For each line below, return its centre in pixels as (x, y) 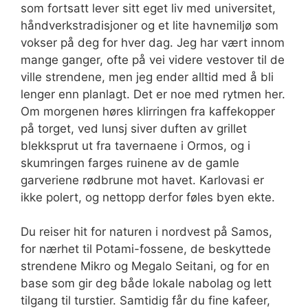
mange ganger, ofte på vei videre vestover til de (153, 59)
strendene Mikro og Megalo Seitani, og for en (145, 266)
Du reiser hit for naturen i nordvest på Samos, (146, 232)
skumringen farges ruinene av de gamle (130, 163)
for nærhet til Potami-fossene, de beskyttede (146, 249)
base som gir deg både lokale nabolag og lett (146, 283)
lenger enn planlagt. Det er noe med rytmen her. (153, 94)
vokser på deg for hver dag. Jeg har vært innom (153, 42)
